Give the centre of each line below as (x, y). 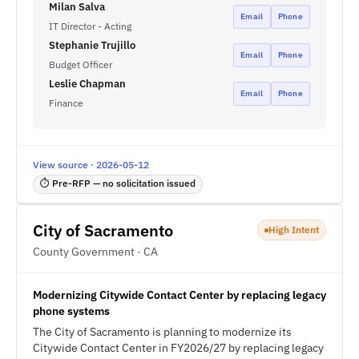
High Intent (294, 230)
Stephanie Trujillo (92, 45)
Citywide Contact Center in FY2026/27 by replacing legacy (178, 348)
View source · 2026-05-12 (91, 165)
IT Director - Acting (90, 26)
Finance (66, 103)
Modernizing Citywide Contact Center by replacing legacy (179, 295)
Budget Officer (81, 65)
